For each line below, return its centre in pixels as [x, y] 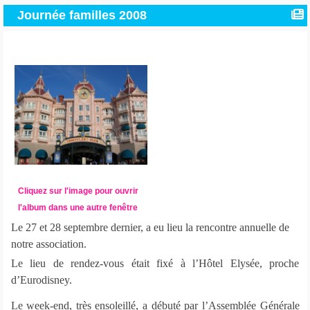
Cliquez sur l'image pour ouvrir [78, 191]
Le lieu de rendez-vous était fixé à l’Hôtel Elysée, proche [155, 263]
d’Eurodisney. [41, 280]
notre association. [48, 244]
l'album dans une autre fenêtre [78, 208]
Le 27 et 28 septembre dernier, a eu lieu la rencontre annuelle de [150, 227]
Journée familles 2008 [82, 15]
